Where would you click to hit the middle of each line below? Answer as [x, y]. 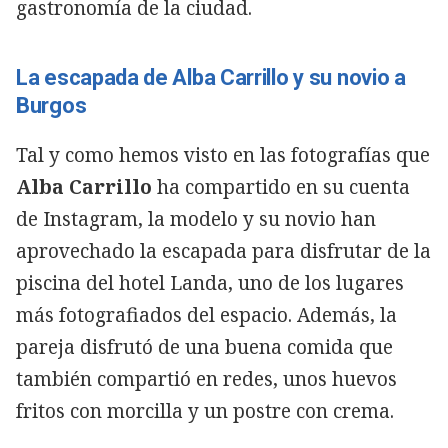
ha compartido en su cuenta [281, 186]
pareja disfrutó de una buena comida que [204, 346]
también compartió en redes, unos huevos [206, 378]
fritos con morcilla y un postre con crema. [205, 410]
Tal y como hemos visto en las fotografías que [223, 154]
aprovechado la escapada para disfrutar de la [223, 250]
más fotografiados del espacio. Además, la [206, 314]
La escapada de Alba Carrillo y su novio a [211, 77]
